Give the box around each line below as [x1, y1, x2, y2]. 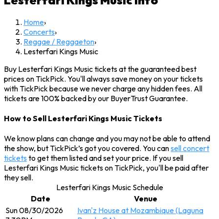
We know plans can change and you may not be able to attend [4, 133, 210, 144]
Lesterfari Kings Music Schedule [56, 182, 163, 193]
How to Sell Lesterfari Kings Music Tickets [4, 113, 162, 124]
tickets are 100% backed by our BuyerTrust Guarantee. [4, 93, 188, 103]
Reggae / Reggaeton [23, 36, 94, 46]
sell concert [171, 143, 209, 153]
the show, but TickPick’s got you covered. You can [4, 143, 171, 153]
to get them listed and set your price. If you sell [27, 153, 183, 163]
